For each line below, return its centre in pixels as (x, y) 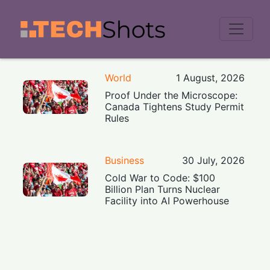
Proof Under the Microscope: (171, 95)
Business (125, 160)
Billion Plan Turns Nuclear (163, 189)
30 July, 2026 (213, 160)
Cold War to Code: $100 (160, 177)
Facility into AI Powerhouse (167, 200)
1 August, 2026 (210, 77)
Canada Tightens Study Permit (175, 106)
